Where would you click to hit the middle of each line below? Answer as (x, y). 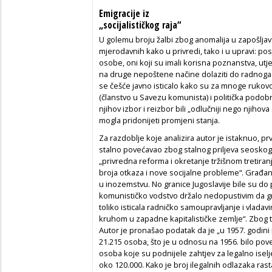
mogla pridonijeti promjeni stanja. (159, 120)
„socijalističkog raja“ (140, 25)
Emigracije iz (124, 13)
